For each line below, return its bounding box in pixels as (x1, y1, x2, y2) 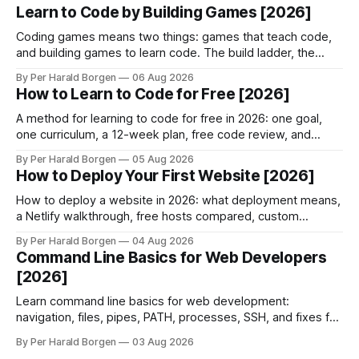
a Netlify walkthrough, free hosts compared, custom (16, 208, 299, 224)
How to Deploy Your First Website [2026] (16, 166, 315, 185)
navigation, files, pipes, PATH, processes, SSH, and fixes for (16, 309, 341, 325)
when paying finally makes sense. (16, 143, 199, 158)
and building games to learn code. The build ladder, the (16, 45, 315, 60)
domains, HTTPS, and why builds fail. (16, 224, 216, 240)
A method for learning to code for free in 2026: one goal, (16, 111, 322, 126)
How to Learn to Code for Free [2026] (16, 84, 290, 103)
